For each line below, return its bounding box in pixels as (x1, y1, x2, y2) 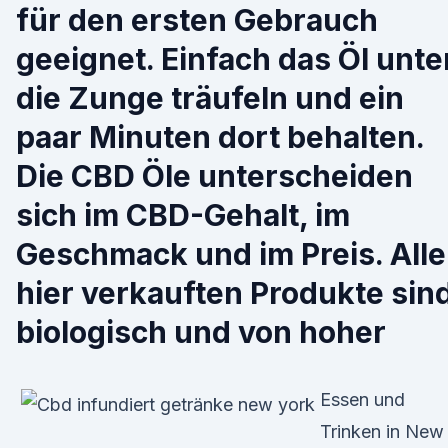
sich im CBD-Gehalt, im (16, 197, 350, 233)
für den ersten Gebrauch (16, 2, 378, 38)
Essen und (320, 389, 405, 410)
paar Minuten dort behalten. (16, 119, 424, 155)
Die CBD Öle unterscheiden (16, 158, 413, 194)
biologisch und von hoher (16, 314, 386, 350)
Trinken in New (320, 421, 444, 442)
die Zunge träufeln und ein (16, 80, 404, 116)
